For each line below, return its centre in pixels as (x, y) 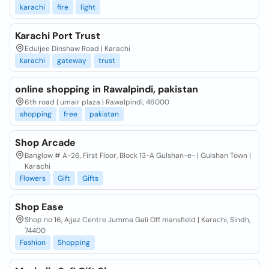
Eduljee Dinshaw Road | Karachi (77, 49)
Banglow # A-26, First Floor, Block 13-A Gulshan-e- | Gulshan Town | (138, 156)
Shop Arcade (45, 143)
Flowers (33, 178)
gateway (72, 61)
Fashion (33, 243)
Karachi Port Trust (58, 36)
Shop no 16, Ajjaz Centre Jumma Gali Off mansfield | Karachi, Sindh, (138, 220)
